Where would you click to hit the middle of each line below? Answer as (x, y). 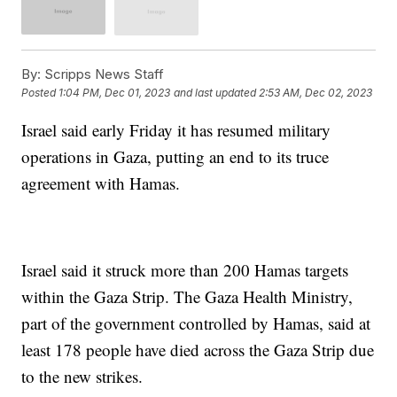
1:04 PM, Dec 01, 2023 (115, 93)
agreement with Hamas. (101, 183)
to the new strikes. (82, 376)
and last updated (215, 93)
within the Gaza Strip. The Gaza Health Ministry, (187, 296)
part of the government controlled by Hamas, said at (196, 323)
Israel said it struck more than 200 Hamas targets (185, 269)
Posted (40, 93)
